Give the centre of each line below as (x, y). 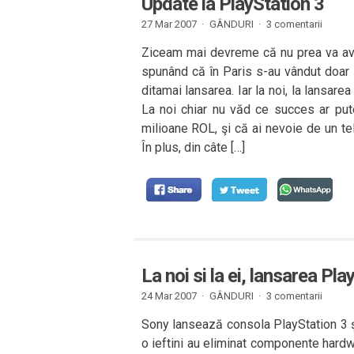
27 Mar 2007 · (172, 24)
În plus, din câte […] (193, 147)
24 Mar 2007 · (172, 296)
